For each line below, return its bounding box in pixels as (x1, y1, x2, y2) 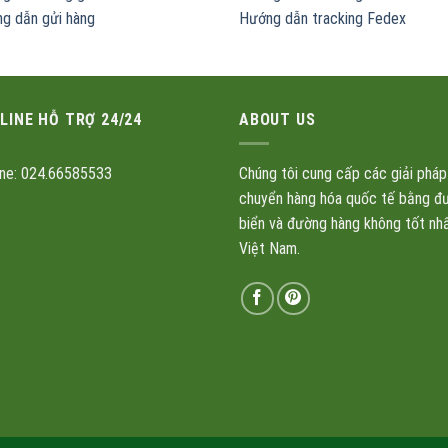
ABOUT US (239, 109, 316, 129)
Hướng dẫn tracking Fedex (239, 8, 406, 28)
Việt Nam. (239, 239, 300, 259)
